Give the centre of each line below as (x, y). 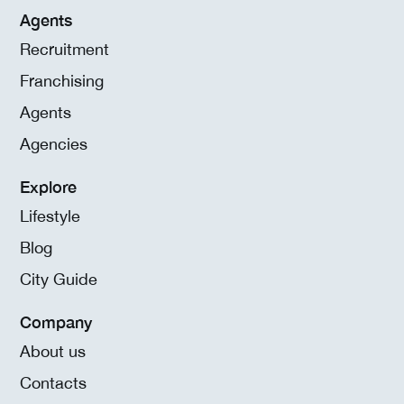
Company (56, 321)
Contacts (53, 382)
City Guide (59, 279)
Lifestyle (50, 216)
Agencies (54, 143)
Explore (48, 186)
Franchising (62, 80)
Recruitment (64, 49)
